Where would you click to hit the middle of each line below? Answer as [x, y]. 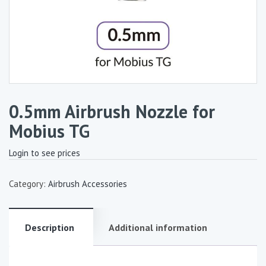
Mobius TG [49, 131]
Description [50, 227]
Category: [28, 184]
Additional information [158, 227]
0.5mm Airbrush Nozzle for [112, 111]
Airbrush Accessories [88, 184]
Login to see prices [45, 153]
